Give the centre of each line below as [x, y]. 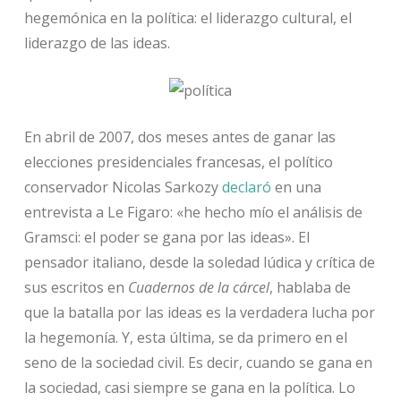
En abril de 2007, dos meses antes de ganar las [179, 137]
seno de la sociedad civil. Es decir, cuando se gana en [198, 363]
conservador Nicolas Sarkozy [123, 188]
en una [296, 188]
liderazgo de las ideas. [97, 43]
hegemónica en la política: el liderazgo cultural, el [188, 17]
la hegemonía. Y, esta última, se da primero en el [185, 338]
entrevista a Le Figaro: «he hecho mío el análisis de [193, 213]
